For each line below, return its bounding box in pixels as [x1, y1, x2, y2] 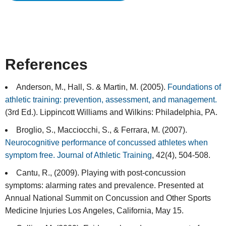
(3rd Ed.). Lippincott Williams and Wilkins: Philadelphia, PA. [5, 108, 217, 117]
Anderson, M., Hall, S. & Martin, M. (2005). [16, 83, 167, 92]
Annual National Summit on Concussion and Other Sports [5, 194, 211, 203]
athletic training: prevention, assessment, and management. [5, 95, 217, 104]
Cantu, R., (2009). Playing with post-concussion [16, 168, 186, 178]
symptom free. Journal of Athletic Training [5, 151, 152, 160]
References [5, 56, 88, 73]
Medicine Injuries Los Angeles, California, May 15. [5, 206, 184, 215]
